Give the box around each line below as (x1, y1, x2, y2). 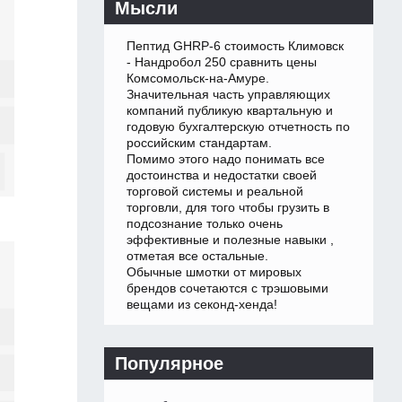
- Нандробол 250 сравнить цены (127, 55, 317, 70)
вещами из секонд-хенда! (127, 297, 277, 312)
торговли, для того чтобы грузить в (127, 200, 329, 215)
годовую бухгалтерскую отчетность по (127, 119, 350, 135)
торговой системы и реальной (127, 184, 303, 199)
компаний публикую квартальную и (127, 103, 333, 118)
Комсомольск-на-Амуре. (127, 71, 269, 86)
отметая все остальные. (127, 249, 268, 264)
